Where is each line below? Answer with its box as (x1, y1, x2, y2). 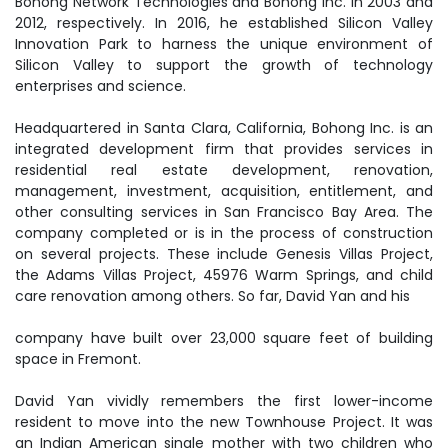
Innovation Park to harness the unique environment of (15, 34, 433, 54)
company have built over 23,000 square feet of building (15, 328, 433, 348)
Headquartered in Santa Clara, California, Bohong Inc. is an (15, 118, 433, 138)
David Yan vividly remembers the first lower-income (15, 391, 433, 411)
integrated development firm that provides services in (15, 139, 433, 159)
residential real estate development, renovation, (15, 160, 433, 180)
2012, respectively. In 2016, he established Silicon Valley (15, 13, 433, 33)
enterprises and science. (15, 76, 186, 96)
